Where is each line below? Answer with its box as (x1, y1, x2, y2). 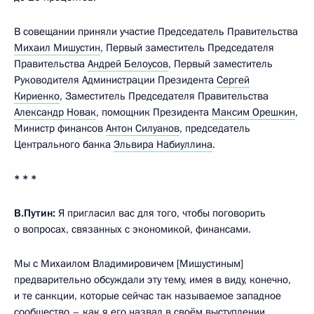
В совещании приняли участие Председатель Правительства (14, 25, 298, 39)
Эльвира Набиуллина (114, 137, 212, 151)
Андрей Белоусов (88, 57, 168, 71)
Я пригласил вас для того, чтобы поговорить (55, 206, 266, 220)
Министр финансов (14, 121, 106, 135)
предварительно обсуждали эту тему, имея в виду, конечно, (14, 273, 291, 287)
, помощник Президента (96, 105, 212, 119)
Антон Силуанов (106, 121, 179, 135)
